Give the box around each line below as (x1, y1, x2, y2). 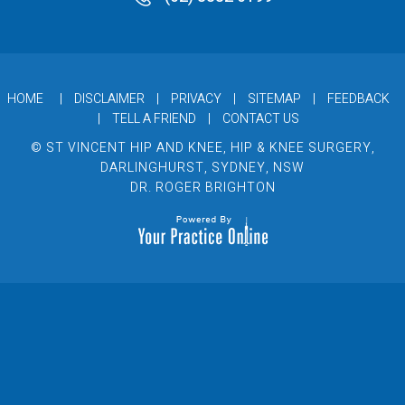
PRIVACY (170, 89, 221, 109)
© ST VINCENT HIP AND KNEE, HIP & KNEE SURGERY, (30, 138, 375, 158)
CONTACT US (221, 109, 299, 129)
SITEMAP (247, 89, 301, 109)
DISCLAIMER (73, 89, 145, 109)
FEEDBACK (326, 89, 390, 109)
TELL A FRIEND (111, 109, 196, 129)
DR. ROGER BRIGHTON (129, 178, 276, 198)
